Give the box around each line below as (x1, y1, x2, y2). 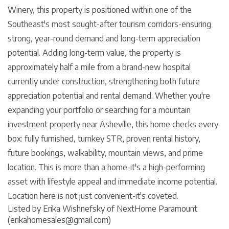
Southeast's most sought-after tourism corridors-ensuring (8, 18, 211, 29)
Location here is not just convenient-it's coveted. (8, 190, 178, 201)
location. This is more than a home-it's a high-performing (8, 162, 205, 172)
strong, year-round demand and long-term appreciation (8, 33, 200, 43)
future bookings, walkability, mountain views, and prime (8, 147, 203, 158)
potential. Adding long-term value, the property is (8, 47, 181, 58)
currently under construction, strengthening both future (8, 76, 200, 86)
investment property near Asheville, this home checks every (8, 119, 218, 129)
